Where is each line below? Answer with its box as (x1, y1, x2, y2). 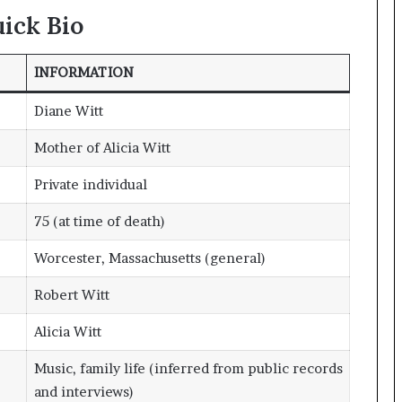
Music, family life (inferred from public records (33, 360, 343, 378)
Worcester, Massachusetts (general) (33, 249, 266, 267)
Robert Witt (33, 286, 109, 304)
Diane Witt (33, 102, 103, 120)
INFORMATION (33, 64, 134, 82)
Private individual (33, 176, 147, 194)
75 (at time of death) (33, 213, 165, 231)
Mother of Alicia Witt (33, 139, 170, 157)
